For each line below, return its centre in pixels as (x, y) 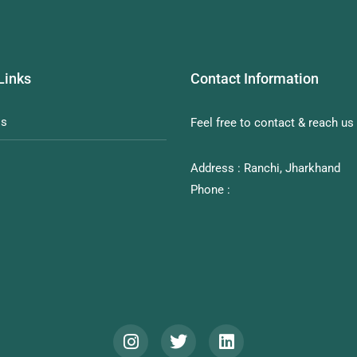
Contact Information (255, 79)
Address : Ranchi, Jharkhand (265, 169)
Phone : (210, 190)
